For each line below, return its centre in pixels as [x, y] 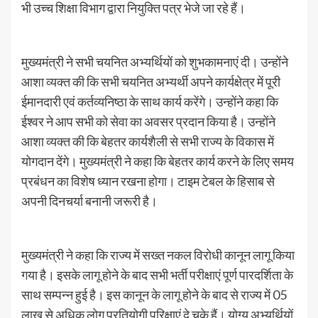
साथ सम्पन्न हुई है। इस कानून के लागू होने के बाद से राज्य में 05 [154, 295]
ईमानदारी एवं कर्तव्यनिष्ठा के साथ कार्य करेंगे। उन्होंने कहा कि [150, 102]
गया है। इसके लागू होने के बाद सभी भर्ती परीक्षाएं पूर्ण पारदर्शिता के [157, 275]
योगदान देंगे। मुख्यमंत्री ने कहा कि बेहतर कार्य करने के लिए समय [158, 161]
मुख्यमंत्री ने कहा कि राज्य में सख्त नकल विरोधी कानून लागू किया [158, 255]
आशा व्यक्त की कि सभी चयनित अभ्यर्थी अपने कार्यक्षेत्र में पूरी [151, 82]
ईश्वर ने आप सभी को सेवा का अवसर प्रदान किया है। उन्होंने [148, 121]
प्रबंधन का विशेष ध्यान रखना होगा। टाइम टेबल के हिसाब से [148, 181]
